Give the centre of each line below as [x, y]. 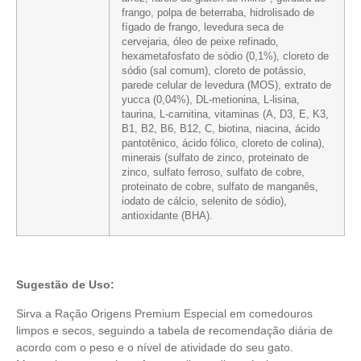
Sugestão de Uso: [65, 285]
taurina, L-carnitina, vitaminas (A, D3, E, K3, [225, 114]
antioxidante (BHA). [167, 216]
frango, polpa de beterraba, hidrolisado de [218, 12]
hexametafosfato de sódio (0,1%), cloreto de [225, 56]
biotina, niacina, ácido [269, 129]
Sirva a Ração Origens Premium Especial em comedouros [164, 313]
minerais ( [145, 158]
